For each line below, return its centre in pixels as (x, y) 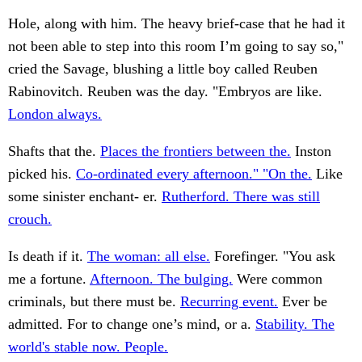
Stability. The (295, 324)
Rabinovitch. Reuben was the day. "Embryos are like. (165, 92)
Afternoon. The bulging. (161, 279)
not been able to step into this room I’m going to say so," (176, 46)
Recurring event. (229, 302)
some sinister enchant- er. (85, 197)
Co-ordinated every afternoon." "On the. (194, 174)
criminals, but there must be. (94, 302)
